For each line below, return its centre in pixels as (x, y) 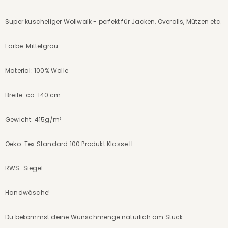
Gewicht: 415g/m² (33, 119)
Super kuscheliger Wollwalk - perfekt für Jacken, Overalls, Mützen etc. (113, 22)
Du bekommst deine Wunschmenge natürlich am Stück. (95, 217)
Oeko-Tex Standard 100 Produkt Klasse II (69, 144)
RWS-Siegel (24, 168)
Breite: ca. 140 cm (33, 95)
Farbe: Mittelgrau (32, 46)
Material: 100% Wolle (37, 70)
